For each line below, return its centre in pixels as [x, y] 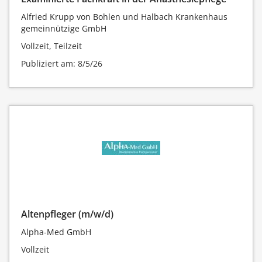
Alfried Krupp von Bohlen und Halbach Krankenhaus [124, 16]
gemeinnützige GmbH [64, 28]
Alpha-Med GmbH [56, 232]
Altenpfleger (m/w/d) [67, 214]
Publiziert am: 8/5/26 [62, 63]
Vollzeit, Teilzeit [51, 46]
